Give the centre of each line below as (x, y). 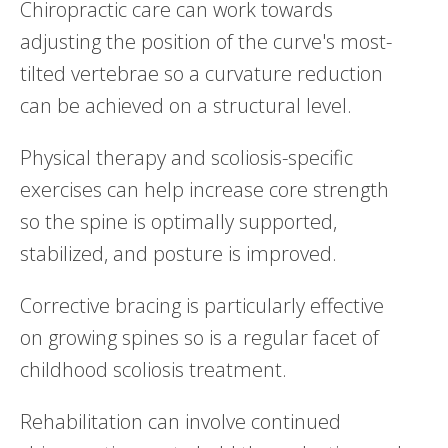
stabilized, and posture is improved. (178, 253)
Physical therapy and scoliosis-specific (186, 157)
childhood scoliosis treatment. (153, 369)
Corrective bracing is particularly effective (202, 305)
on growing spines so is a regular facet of (199, 337)
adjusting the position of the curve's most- (206, 41)
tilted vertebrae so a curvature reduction (201, 73)
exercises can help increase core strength (204, 189)
